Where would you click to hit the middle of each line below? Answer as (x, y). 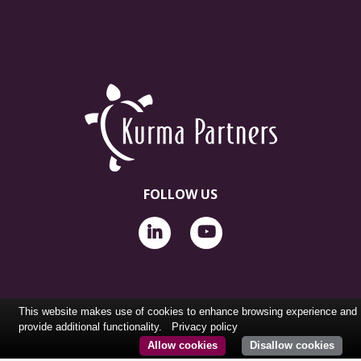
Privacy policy (205, 327)
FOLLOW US (180, 194)
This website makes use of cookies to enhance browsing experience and (188, 311)
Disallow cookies (292, 345)
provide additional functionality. (92, 327)
